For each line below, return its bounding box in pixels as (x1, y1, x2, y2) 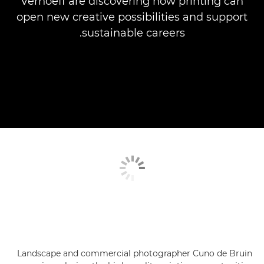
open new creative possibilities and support (16, 11, 247, 24)
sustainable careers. (81, 27, 185, 40)
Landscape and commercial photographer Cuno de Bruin (17, 247, 252, 259)
